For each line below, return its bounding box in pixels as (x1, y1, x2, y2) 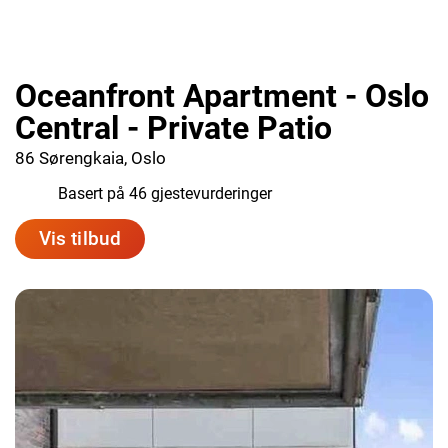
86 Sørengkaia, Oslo (15, 148, 166, 168)
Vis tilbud (39, 227, 121, 250)
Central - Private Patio (15, 109, 332, 147)
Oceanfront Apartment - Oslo (15, 77, 429, 115)
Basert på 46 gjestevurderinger (58, 184, 272, 203)
